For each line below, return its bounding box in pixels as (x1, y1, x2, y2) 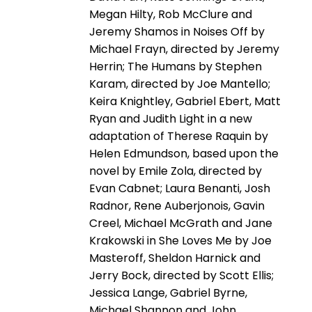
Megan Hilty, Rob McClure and (89, 6, 252, 22)
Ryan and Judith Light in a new (89, 110, 252, 127)
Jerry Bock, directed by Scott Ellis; (89, 267, 274, 283)
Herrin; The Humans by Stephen (89, 58, 262, 75)
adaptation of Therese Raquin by (89, 127, 268, 144)
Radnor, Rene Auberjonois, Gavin (89, 197, 265, 214)
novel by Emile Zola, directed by (89, 162, 262, 179)
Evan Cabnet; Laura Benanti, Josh (89, 180, 270, 196)
